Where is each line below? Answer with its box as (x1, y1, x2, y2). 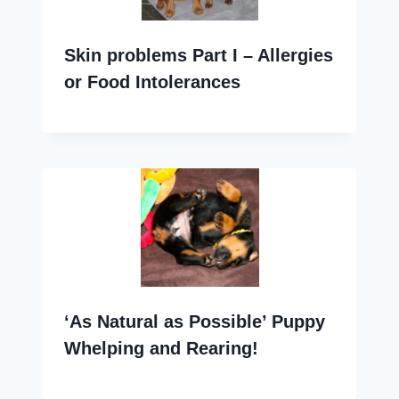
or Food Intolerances (64, 71, 240, 92)
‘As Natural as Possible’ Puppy (64, 311, 325, 331)
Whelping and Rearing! (64, 338, 258, 358)
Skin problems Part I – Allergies (64, 45, 333, 65)
